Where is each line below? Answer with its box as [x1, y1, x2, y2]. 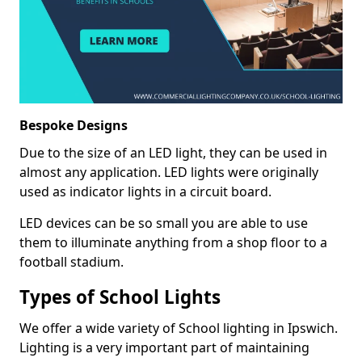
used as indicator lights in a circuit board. [19, 182, 271, 200]
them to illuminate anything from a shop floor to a [19, 233, 327, 251]
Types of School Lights [19, 284, 221, 309]
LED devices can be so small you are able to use [19, 213, 308, 232]
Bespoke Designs [19, 116, 128, 134]
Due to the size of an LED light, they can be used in [19, 143, 327, 162]
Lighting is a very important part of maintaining [19, 338, 309, 356]
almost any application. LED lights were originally [19, 162, 318, 181]
